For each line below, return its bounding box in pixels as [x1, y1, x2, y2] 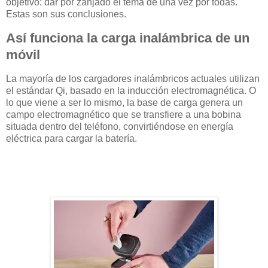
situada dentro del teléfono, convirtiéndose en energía [6, 121, 233, 132]
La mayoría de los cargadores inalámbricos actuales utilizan [6, 73, 260, 84]
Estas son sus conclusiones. [6, 8, 126, 19]
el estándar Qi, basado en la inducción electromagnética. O [6, 85, 256, 96]
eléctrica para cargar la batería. [6, 133, 137, 144]
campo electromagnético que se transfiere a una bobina [6, 109, 241, 120]
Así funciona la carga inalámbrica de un [6, 30, 249, 45]
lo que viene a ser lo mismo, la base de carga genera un [6, 97, 243, 108]
